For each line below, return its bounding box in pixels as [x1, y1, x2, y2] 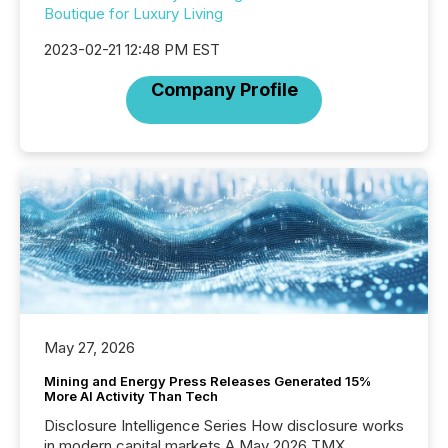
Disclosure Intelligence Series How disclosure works [44, 416, 404, 436]
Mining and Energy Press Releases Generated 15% [44, 373, 371, 390]
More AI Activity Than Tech [44, 388, 218, 405]
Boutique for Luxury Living [44, 4, 223, 23]
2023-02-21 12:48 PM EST [44, 40, 220, 59]
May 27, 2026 [44, 338, 135, 358]
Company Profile [150, 79, 298, 100]
